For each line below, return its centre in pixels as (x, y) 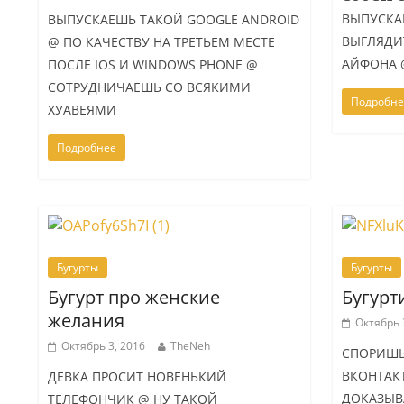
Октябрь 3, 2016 (104, 345)
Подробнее (87, 147)
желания (87, 320)
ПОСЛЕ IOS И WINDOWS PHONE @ (153, 64)
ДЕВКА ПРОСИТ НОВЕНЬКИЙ (138, 376)
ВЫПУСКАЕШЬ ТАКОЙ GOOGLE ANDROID (174, 19)
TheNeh (191, 345)
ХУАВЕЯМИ (83, 109)
